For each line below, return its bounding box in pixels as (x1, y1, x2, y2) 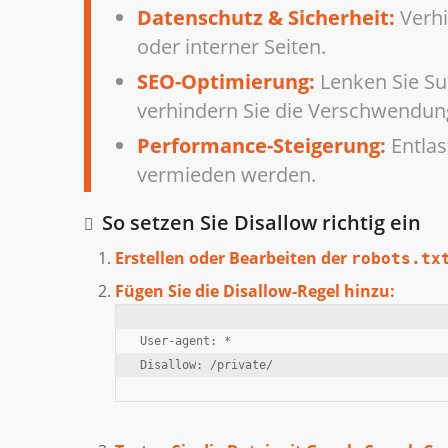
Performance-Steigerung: (137, 131, 387, 159)
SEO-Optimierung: (137, 67, 316, 95)
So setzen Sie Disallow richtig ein (101, 208, 421, 236)
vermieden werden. (137, 160, 317, 188)
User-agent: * (139, 333, 231, 348)
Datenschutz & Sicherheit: (137, 3, 396, 31)
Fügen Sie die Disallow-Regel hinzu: (114, 279, 395, 302)
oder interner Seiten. (137, 32, 327, 60)
